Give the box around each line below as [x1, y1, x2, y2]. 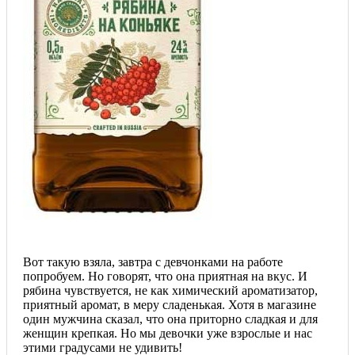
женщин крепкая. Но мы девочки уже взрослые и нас [23, 326, 312, 341]
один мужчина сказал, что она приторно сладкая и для [23, 312, 318, 326]
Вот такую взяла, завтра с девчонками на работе [23, 255, 283, 269]
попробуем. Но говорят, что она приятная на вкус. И [23, 269, 307, 284]
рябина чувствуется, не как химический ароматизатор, [23, 284, 318, 298]
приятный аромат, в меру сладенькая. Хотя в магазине [23, 298, 316, 312]
